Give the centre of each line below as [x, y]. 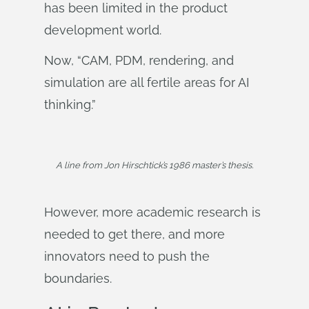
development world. [103, 30]
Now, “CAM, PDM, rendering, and [139, 60]
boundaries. [78, 278]
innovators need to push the [127, 256]
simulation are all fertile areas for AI [147, 82]
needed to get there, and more [134, 234]
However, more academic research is [152, 212]
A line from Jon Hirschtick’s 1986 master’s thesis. [154, 165]
